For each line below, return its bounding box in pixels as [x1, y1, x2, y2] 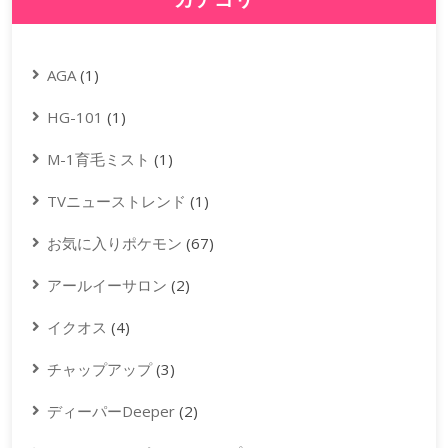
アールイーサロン [47, 275, 167, 296]
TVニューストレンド [47, 191, 186, 212]
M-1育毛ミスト [47, 149, 150, 170]
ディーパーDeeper [47, 401, 175, 422]
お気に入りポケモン [47, 233, 182, 254]
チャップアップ [47, 359, 152, 380]
